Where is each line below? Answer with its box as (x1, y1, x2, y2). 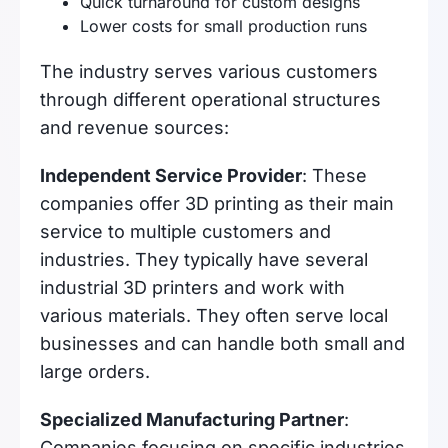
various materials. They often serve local (40, 305, 388, 326)
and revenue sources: (40, 117, 229, 138)
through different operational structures (40, 89, 381, 110)
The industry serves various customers (40, 61, 378, 82)
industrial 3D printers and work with (40, 277, 345, 298)
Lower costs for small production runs (80, 16, 367, 36)
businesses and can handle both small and (40, 333, 405, 354)
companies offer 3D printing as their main (40, 193, 394, 214)
